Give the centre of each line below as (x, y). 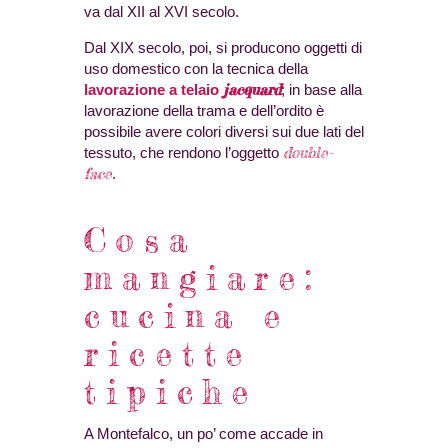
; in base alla (321, 90)
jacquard (252, 90)
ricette (168, 353)
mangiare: (203, 277)
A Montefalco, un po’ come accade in (203, 434)
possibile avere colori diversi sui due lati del (224, 132)
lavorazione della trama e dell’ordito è (204, 111)
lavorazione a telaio (153, 90)
